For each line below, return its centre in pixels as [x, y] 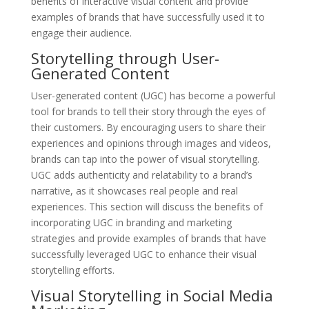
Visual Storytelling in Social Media [152, 295]
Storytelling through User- [125, 58]
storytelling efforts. [72, 270]
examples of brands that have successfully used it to [148, 17]
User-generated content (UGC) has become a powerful [153, 95]
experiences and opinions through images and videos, [151, 143]
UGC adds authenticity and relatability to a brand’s [141, 175]
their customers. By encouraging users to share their [148, 127]
